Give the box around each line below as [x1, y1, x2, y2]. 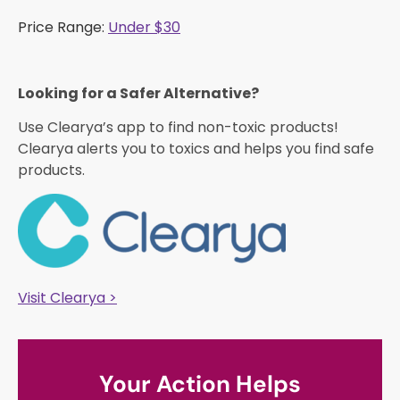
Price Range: [18, 16, 108, 37]
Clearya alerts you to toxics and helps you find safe [18, 138, 374, 160]
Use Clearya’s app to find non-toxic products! [18, 117, 338, 138]
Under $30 [108, 16, 180, 37]
